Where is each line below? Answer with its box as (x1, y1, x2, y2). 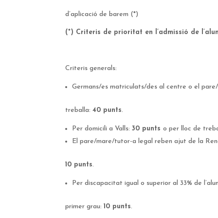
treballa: (65, 107, 93, 114)
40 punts (92, 107, 122, 114)
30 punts (132, 125, 163, 133)
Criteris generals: (65, 65, 117, 73)
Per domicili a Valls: (72, 125, 132, 133)
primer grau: (65, 203, 104, 211)
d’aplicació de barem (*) (65, 11, 139, 18)
